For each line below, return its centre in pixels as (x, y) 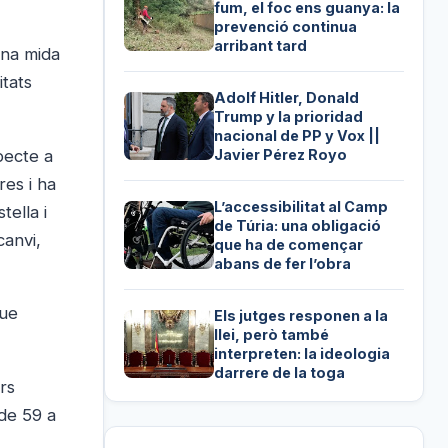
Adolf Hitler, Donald (287, 97)
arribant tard (261, 45)
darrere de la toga (280, 372)
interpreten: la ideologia (302, 353)
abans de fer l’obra (283, 263)
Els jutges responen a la (301, 315)
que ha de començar (289, 244)
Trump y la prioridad (289, 116)
